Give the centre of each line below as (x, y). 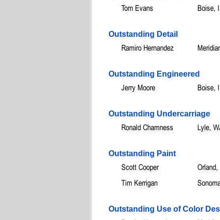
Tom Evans (137, 8)
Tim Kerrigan (139, 182)
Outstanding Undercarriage (159, 113)
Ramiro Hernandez (148, 47)
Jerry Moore (138, 87)
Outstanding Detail (143, 34)
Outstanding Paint (142, 153)
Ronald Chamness (147, 127)
